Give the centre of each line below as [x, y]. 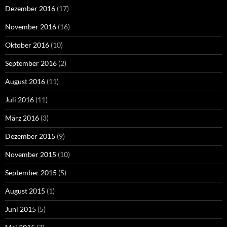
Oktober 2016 [27, 45]
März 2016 [22, 118]
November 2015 [31, 155]
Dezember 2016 [30, 9]
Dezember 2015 [30, 136]
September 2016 [31, 63]
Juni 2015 [21, 209]
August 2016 [25, 82]
